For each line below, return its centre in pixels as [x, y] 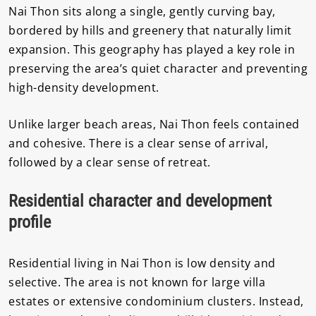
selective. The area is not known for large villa [137, 282]
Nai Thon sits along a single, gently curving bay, [142, 11]
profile [30, 222]
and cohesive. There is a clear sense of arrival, [138, 144]
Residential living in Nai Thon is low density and [142, 263]
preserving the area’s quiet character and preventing [158, 68]
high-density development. [84, 87]
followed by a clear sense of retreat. [110, 163]
